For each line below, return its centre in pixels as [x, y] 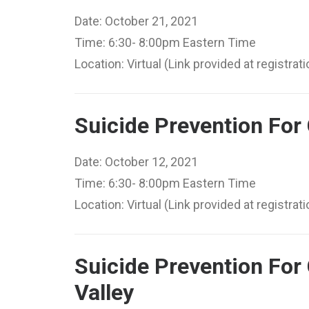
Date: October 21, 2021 [136, 21]
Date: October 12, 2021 [136, 162]
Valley [104, 292]
